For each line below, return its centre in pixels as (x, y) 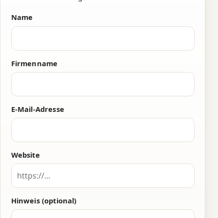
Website (25, 154)
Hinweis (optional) (44, 200)
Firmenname (34, 63)
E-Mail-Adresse (37, 109)
